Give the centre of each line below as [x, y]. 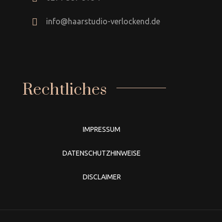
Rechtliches [64, 90]
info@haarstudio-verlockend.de [103, 22]
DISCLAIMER [102, 177]
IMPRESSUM [102, 130]
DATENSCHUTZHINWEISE [102, 153]
